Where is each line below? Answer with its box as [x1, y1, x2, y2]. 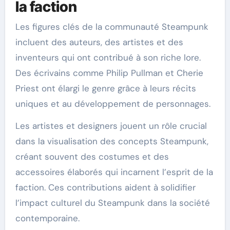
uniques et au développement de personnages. [15, 98, 210, 110]
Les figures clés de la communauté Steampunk [15, 21, 208, 33]
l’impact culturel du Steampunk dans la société [15, 197, 210, 209]
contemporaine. [15, 213, 80, 224]
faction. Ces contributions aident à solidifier [15, 182, 196, 194]
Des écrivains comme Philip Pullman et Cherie [15, 67, 203, 79]
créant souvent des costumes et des [15, 151, 169, 163]
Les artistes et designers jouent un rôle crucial [15, 120, 207, 132]
